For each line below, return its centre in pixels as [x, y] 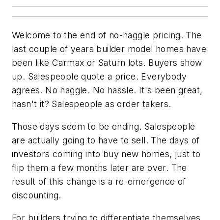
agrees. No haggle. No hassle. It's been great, [107, 90]
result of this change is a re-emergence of [99, 181]
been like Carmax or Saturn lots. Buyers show [107, 63]
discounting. [37, 195]
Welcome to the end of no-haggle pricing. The [107, 35]
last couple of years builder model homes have [109, 49]
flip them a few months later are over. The [99, 167]
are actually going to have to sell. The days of [106, 140]
